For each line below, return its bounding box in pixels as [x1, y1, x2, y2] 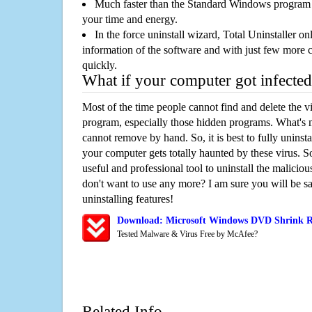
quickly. [82, 59, 117, 72]
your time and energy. [82, 13, 178, 26]
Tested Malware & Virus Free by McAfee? [117, 229, 258, 240]
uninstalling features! [82, 193, 173, 205]
